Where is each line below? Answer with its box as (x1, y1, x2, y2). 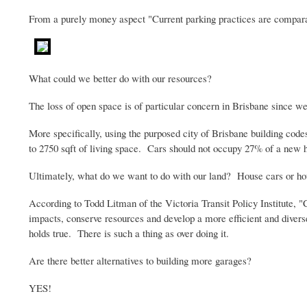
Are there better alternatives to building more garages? (29, 253, 255, 267)
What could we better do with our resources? (29, 71, 212, 85)
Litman (107, 195, 136, 210)
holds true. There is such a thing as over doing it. (29, 225, 232, 240)
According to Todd (29, 195, 107, 210)
